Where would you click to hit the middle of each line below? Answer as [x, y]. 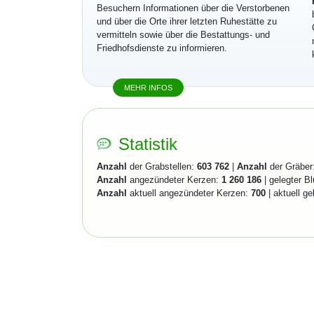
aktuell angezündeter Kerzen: [189, 193]
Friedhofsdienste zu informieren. [162, 48]
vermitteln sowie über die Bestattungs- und [183, 35]
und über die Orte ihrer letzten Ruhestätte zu [187, 21]
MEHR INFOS [148, 88]
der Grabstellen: [162, 166]
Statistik [148, 144]
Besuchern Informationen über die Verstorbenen [193, 8]
